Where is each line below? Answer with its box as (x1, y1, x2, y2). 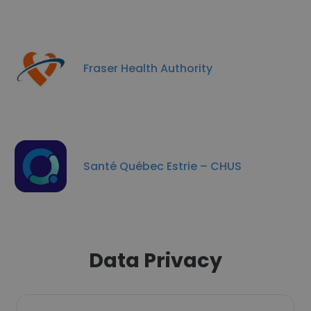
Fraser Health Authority (83, 60, 212, 76)
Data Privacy (89, 246, 222, 274)
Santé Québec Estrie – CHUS (83, 158, 242, 174)
